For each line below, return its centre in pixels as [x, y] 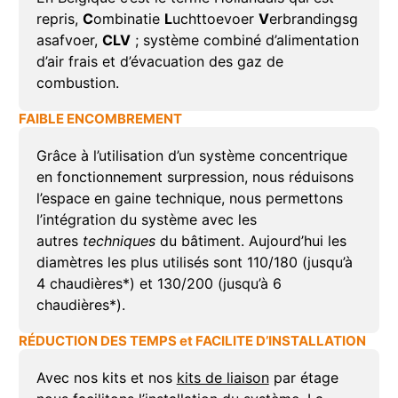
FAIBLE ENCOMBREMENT [100, 119]
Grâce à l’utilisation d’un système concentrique [191, 156]
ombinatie [128, 19]
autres [59, 241]
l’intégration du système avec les [146, 220]
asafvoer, [69, 40]
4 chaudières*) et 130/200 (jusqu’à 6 [159, 284]
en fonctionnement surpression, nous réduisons [195, 177]
